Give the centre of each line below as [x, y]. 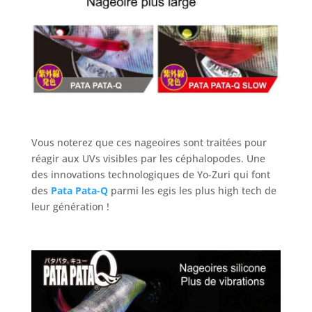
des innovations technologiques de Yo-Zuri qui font [150, 175]
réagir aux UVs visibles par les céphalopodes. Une [148, 159]
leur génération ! [70, 207]
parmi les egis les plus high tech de [192, 191]
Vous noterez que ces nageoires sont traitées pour [149, 143]
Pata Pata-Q [79, 191]
